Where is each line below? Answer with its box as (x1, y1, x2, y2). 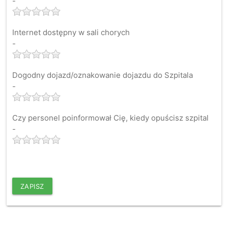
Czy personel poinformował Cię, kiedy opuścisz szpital (12, 113, 209, 123)
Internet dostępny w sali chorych (12, 27, 130, 38)
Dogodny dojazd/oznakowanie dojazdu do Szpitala (12, 70, 193, 80)
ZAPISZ (20, 182, 44, 190)
